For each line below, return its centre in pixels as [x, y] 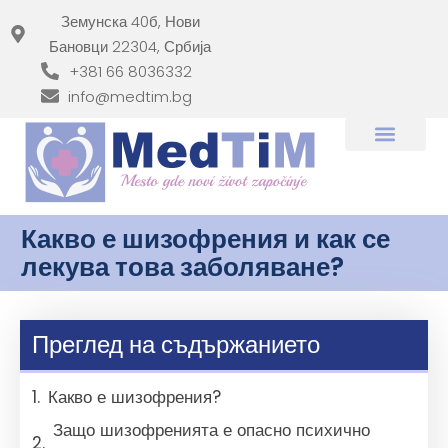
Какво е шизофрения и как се [205, 238]
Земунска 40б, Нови [130, 21]
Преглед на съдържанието [176, 344]
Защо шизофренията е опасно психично [211, 430]
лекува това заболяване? [182, 266]
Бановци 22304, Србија [130, 46]
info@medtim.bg [130, 96]
